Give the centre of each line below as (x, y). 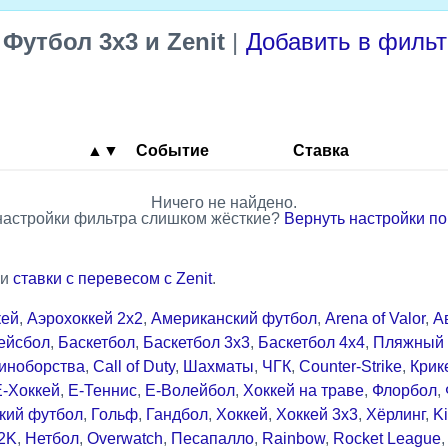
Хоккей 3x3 (317, 414)
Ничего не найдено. (224, 202)
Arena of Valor (375, 318)
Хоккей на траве (303, 390)
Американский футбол (234, 318)
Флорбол (404, 390)
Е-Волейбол (190, 390)
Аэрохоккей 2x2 (85, 318)
